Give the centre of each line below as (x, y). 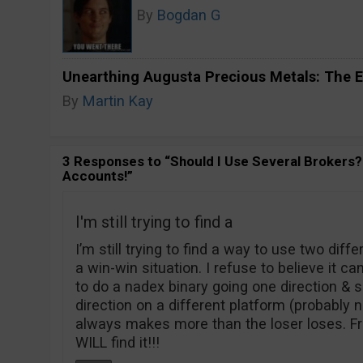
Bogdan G (188, 15)
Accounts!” (97, 176)
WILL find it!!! (117, 342)
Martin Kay (117, 101)
